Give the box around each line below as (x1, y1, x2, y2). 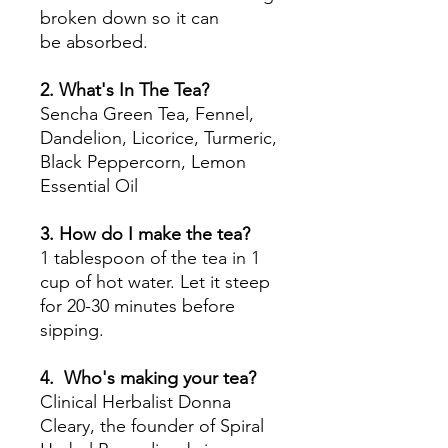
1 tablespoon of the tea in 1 (40, 247, 260, 269)
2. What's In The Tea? (40, 79, 209, 101)
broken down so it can (40, 7, 219, 29)
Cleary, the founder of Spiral (40, 415, 264, 437)
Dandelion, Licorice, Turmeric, (40, 127, 277, 149)
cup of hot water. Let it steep (40, 271, 270, 293)
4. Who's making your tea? (40, 367, 256, 389)
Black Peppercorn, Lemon (40, 151, 246, 173)
